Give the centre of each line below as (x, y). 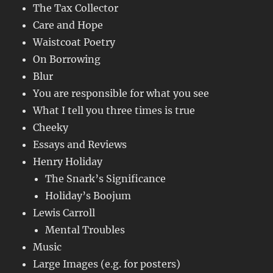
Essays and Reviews (80, 145)
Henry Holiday (68, 162)
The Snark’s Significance (106, 179)
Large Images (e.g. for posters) (107, 264)
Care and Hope (68, 25)
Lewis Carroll (64, 213)
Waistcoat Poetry (74, 42)
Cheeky (51, 128)
